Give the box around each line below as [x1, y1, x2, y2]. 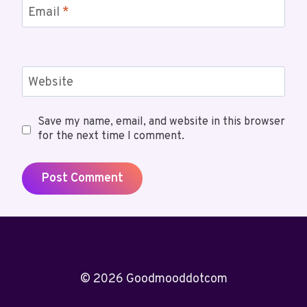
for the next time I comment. [37, 130, 184, 144]
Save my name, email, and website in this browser [37, 115, 285, 130]
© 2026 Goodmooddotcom [79, 271, 228, 288]
